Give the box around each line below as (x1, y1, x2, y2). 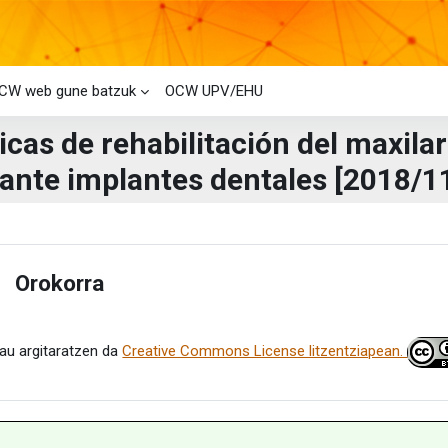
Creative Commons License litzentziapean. (122, 342, 408, 361)
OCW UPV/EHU (165, 82, 263, 100)
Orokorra (15, 269, 105, 296)
